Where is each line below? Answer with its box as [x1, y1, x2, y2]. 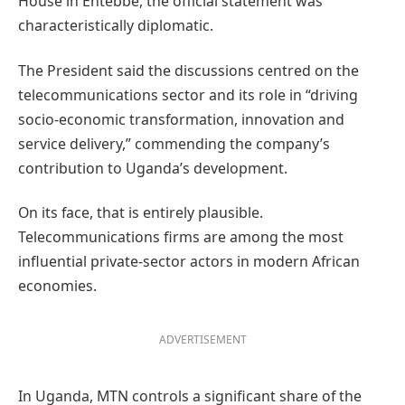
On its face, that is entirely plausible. [18, 202, 263, 223]
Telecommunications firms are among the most [18, 227, 344, 248]
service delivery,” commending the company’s [18, 133, 330, 154]
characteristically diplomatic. [18, 15, 213, 36]
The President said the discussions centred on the [18, 60, 359, 80]
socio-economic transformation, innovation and [18, 108, 344, 129]
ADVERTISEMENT [158, 331, 247, 347]
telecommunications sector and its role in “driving [18, 84, 358, 105]
